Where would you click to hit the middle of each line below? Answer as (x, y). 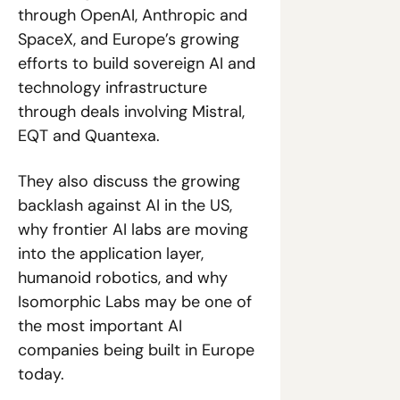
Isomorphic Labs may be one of (135, 301)
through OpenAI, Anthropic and (133, 15)
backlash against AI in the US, (125, 205)
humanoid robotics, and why (123, 277)
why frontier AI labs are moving (133, 229)
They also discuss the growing (129, 181)
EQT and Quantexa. (91, 135)
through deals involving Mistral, (131, 111)
